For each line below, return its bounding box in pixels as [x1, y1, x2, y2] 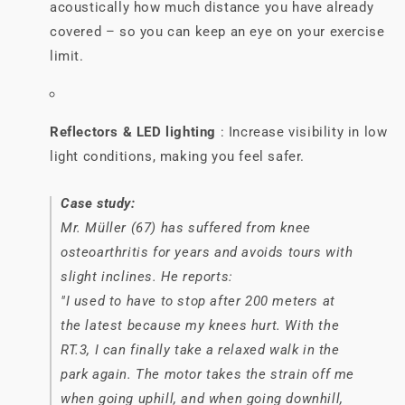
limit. [50, 47, 84, 64]
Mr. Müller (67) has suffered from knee [61, 219, 311, 236]
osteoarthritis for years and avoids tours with [61, 243, 353, 260]
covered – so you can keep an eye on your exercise [50, 23, 385, 40]
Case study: [61, 194, 136, 212]
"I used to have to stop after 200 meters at [61, 292, 335, 309]
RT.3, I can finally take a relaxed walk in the [61, 341, 340, 358]
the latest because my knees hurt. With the [61, 316, 340, 334]
